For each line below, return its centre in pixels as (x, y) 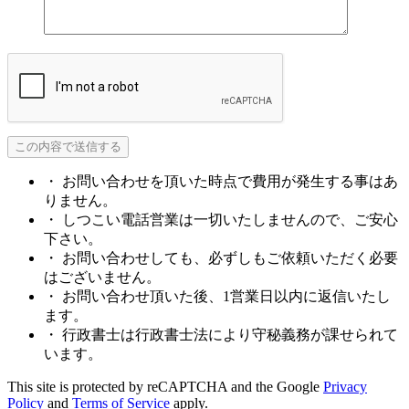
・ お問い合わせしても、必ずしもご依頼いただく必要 (221, 257)
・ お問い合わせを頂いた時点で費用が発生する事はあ (221, 181)
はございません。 (102, 277)
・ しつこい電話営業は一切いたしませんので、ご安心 (221, 219)
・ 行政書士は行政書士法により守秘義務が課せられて (221, 334)
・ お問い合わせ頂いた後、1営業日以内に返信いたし (217, 296)
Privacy (345, 386)
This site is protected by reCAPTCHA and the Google (165, 386)
